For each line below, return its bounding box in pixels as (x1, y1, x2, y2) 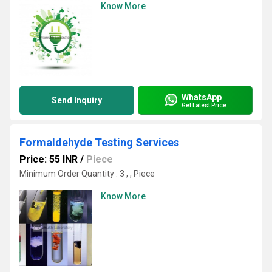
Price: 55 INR (19, 154, 78, 165)
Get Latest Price (182, 101, 226, 109)
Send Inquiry (52, 95, 102, 105)
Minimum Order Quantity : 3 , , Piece (19, 169, 155, 178)
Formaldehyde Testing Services (19, 136, 179, 149)
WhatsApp (182, 92, 222, 102)
